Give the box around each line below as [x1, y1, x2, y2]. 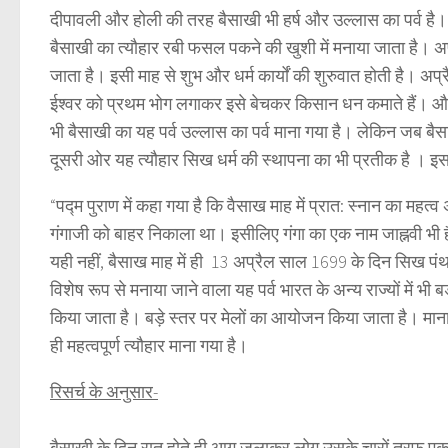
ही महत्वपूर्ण [50, 334, 124, 358]
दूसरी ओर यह [50, 148, 138, 172]
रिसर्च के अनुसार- [50, 380, 158, 404]
